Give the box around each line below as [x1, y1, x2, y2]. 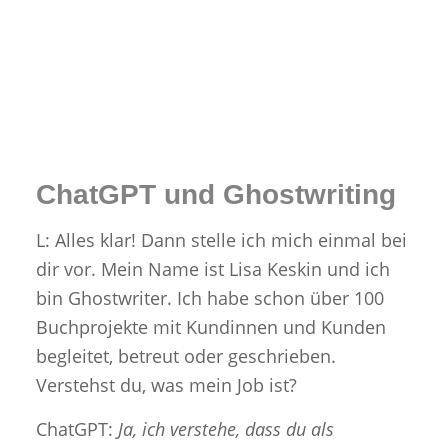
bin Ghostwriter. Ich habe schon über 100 [35, 285, 384, 310]
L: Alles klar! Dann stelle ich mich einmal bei [35, 227, 407, 252]
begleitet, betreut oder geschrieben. [35, 343, 336, 368]
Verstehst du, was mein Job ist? [35, 372, 297, 397]
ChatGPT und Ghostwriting [35, 179, 396, 211]
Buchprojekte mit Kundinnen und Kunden [35, 314, 386, 339]
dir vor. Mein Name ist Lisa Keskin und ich [35, 256, 390, 281]
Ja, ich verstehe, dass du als [117, 416, 334, 441]
